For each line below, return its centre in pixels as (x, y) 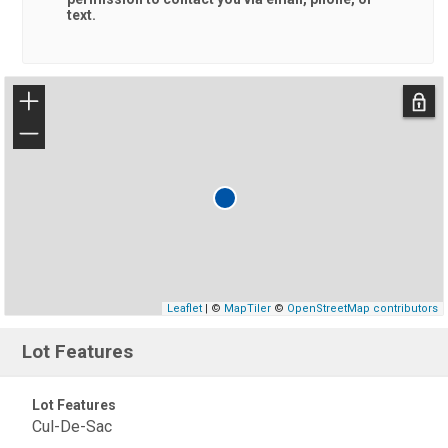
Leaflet (184, 308)
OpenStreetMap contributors (362, 308)
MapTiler (247, 308)
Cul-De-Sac (72, 426)
